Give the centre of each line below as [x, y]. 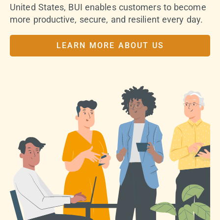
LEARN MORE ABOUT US [110, 46]
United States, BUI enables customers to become [108, 7]
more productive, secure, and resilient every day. [106, 19]
